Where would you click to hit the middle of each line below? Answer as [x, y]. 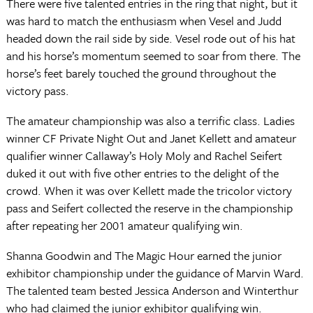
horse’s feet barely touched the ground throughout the [141, 73]
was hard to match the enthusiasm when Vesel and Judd [144, 21]
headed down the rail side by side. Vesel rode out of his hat [151, 38]
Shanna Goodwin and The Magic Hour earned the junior [144, 255]
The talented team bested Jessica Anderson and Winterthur [152, 290]
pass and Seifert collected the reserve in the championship [149, 208]
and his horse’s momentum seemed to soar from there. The [153, 56]
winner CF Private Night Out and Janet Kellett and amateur [151, 138]
